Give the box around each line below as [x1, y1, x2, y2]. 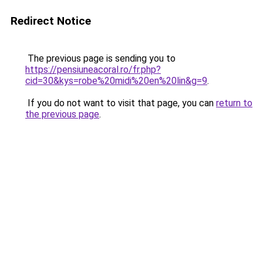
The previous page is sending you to [25, 53, 176, 64]
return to [216, 97, 252, 109]
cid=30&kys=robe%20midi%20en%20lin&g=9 [25, 75, 207, 86]
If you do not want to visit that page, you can [25, 97, 216, 109]
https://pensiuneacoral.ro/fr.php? [25, 64, 161, 75]
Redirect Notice [11, 14, 91, 28]
